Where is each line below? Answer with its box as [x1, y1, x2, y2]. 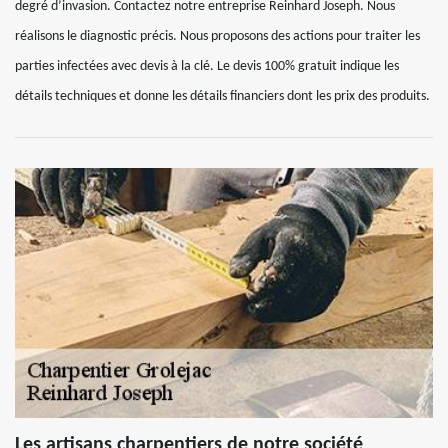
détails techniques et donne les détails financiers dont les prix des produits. [15, 89, 430, 104]
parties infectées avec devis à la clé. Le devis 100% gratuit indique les [15, 59, 399, 74]
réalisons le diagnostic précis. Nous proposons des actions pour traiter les [15, 29, 420, 44]
